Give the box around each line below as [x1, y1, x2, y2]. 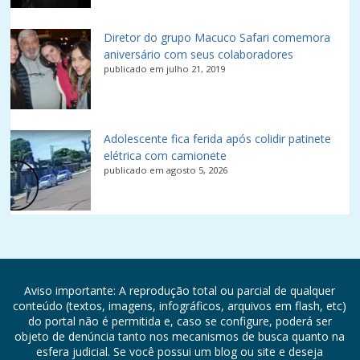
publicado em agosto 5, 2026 [104, 164, 228, 176]
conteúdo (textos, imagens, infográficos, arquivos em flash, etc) [13, 298, 347, 313]
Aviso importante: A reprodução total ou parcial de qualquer [24, 283, 336, 298]
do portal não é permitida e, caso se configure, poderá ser [27, 313, 332, 329]
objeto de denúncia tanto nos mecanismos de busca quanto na [14, 329, 346, 344]
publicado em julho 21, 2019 [104, 63, 226, 75]
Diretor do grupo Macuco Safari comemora [104, 30, 331, 45]
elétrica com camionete [104, 148, 227, 163]
